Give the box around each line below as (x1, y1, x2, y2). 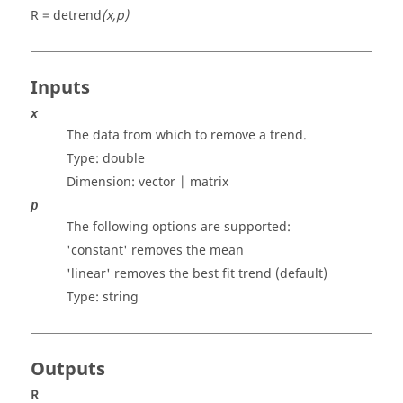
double (103, 149, 145, 168)
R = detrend (31, 6, 102, 25)
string (103, 288, 139, 307)
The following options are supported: (67, 218, 291, 237)
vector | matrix (139, 173, 228, 192)
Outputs (31, 356, 105, 382)
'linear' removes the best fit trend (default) (67, 264, 327, 283)
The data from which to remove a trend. (67, 126, 307, 145)
